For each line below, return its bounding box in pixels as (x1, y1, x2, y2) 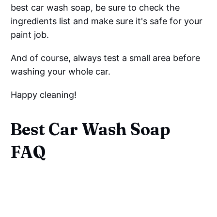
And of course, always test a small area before (11, 53, 201, 63)
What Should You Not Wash (19, 186, 154, 199)
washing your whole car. (11, 66, 111, 77)
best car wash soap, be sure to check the (11, 2, 180, 13)
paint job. (11, 30, 49, 40)
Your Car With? (19, 199, 93, 212)
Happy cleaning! (11, 90, 77, 100)
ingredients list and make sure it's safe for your (11, 16, 203, 27)
